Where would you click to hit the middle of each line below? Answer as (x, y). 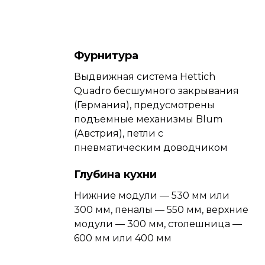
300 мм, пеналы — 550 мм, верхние (161, 209)
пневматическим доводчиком (151, 147)
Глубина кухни (115, 174)
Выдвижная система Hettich (145, 76)
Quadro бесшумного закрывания (156, 91)
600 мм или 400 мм (123, 238)
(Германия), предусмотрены (144, 105)
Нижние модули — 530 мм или (152, 195)
